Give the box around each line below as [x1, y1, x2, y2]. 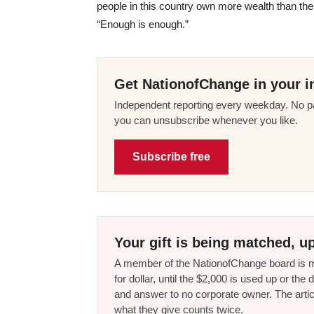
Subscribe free [132, 150, 210, 163]
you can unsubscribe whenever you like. [114, 114, 298, 126]
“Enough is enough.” [97, 18, 189, 30]
